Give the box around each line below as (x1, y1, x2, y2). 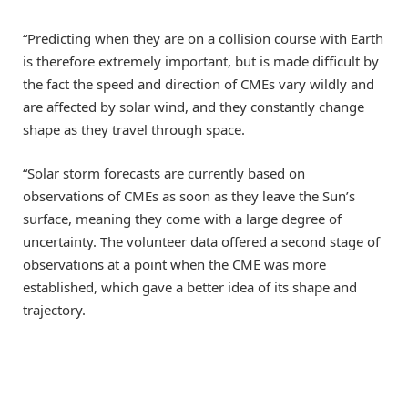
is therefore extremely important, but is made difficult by (23, 51, 379, 70)
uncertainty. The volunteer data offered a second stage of (23, 231, 380, 250)
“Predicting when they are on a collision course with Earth (23, 28, 383, 47)
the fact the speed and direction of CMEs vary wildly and (23, 74, 374, 93)
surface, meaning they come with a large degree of (23, 209, 342, 228)
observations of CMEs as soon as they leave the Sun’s (23, 186, 355, 205)
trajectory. (23, 300, 86, 319)
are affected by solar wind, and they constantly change (23, 97, 364, 116)
